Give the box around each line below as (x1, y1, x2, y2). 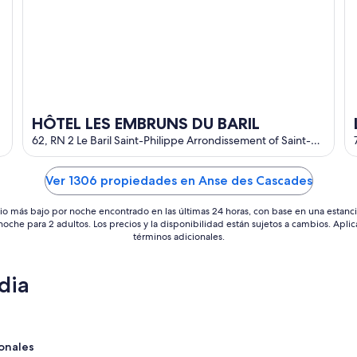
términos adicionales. (132, 229, 225, 243)
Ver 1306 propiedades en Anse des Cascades (45, 172, 312, 188)
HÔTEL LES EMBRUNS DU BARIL (32, 113, 260, 133)
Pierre (32, 147, 61, 162)
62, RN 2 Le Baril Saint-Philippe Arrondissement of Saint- (32, 132, 311, 147)
